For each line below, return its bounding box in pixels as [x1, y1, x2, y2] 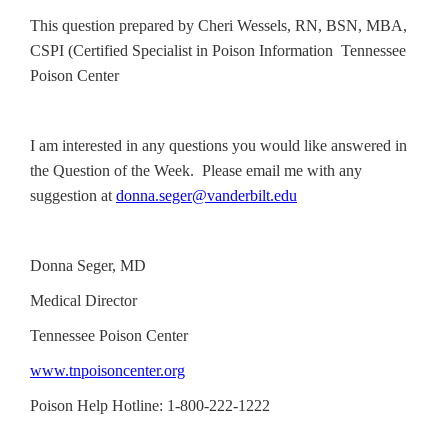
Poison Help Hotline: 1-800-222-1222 [30, 397, 270, 414]
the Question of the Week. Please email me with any [30, 162, 362, 179]
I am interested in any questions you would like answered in [30, 137, 407, 154]
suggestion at [30, 187, 116, 204]
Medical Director [30, 292, 137, 309]
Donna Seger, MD [30, 257, 146, 274]
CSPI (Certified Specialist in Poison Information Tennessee [30, 42, 406, 59]
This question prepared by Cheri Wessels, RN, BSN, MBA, [30, 17, 407, 34]
